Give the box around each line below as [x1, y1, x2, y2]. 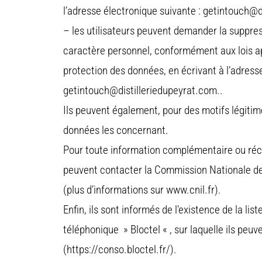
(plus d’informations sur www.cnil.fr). [63, 183, 221, 197]
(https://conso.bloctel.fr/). [63, 243, 177, 257]
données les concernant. [63, 123, 168, 137]
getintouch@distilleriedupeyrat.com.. [63, 84, 223, 98]
